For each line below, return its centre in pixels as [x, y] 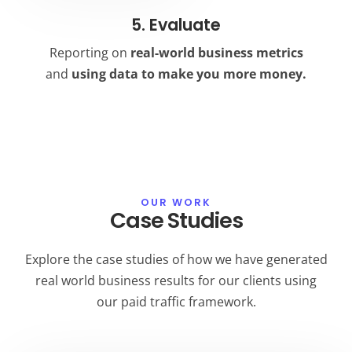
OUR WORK [176, 202]
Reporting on [90, 53]
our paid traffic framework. [176, 301]
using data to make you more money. [189, 74]
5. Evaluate [176, 25]
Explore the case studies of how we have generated [176, 259]
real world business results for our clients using [176, 280]
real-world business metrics [216, 53]
